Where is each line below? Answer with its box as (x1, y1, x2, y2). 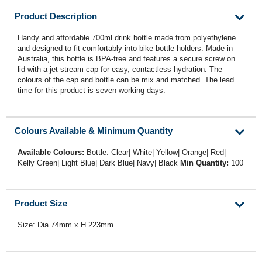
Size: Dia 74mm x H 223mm (18, 220, 113, 230)
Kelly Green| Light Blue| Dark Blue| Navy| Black (18, 158, 178, 168)
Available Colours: (18, 148, 87, 157)
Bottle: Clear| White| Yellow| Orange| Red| (87, 148, 226, 157)
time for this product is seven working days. (18, 86, 166, 95)
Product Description (15, 11, 97, 22)
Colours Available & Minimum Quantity (15, 126, 173, 136)
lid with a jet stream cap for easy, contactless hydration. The (18, 65, 222, 74)
